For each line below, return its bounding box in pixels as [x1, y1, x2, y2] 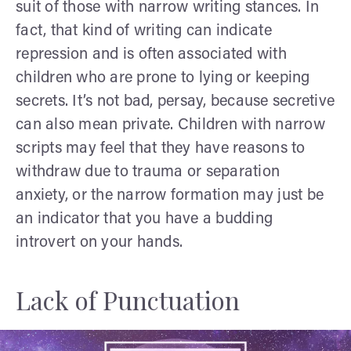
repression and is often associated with [16, 46, 287, 63]
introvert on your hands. [16, 234, 183, 251]
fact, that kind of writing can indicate [16, 23, 272, 39]
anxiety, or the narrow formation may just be [16, 187, 324, 204]
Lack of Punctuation [16, 282, 240, 317]
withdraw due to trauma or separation [16, 164, 280, 180]
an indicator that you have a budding [16, 211, 273, 227]
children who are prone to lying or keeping [16, 70, 310, 86]
